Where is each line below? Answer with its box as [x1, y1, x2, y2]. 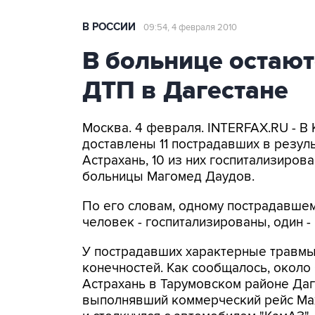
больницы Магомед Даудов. [82, 169, 255, 185]
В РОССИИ [82, 20, 136, 34]
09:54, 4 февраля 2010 [143, 22, 237, 33]
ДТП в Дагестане [82, 75, 288, 106]
